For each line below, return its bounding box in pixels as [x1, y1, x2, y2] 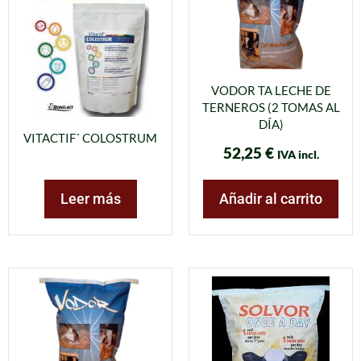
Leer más [60, 190, 121, 208]
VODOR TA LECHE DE [210, 83, 331, 98]
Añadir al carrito [219, 190, 322, 208]
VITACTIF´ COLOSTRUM [23, 130, 157, 145]
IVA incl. [276, 147, 319, 162]
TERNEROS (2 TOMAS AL [201, 100, 340, 115]
